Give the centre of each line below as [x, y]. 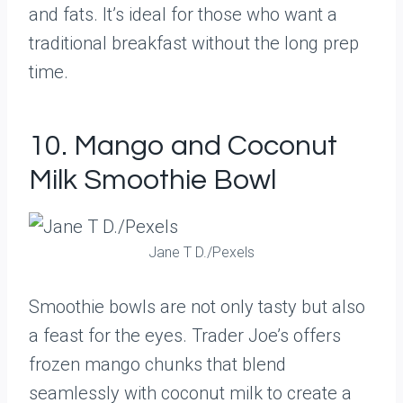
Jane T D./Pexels [201, 252]
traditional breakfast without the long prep [194, 43]
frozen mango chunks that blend [157, 364]
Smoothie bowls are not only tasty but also [197, 307]
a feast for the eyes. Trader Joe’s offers [185, 336]
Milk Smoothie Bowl [152, 180]
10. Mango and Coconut [183, 146]
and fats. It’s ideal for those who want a [183, 14]
